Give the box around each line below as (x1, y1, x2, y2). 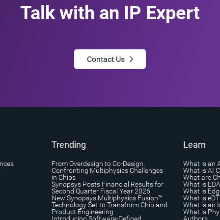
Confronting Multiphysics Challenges (51, 166, 163, 174)
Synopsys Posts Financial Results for (51, 180, 164, 188)
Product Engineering (51, 207, 113, 216)
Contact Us (87, 54, 125, 64)
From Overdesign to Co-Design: (51, 159, 145, 167)
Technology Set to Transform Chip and (51, 200, 167, 209)
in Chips (51, 173, 76, 181)
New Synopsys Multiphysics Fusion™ (51, 193, 163, 202)
